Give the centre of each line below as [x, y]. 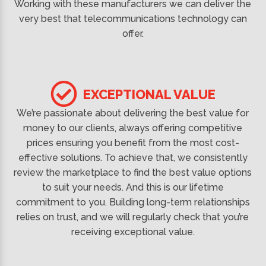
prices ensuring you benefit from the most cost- [133, 142]
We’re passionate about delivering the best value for [133, 113]
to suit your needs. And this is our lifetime [133, 187]
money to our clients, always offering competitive [133, 128]
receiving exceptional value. [133, 232]
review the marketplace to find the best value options [133, 172]
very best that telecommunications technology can [133, 18]
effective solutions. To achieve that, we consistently [133, 157]
